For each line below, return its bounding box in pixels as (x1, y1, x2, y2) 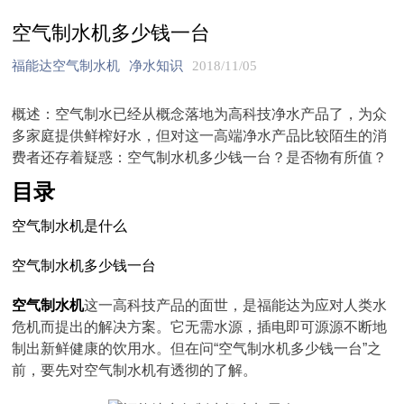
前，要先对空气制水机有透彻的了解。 (12, 363, 258, 378)
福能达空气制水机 (12, 59, 121, 73)
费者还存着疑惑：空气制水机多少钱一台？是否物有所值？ (12, 150, 388, 165)
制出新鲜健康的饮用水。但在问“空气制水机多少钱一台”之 (12, 341, 382, 356)
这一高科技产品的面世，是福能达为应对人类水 (84, 298, 388, 313)
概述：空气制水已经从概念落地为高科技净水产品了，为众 (12, 106, 388, 122)
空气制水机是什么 (12, 218, 128, 234)
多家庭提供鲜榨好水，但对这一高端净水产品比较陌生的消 (12, 128, 388, 143)
